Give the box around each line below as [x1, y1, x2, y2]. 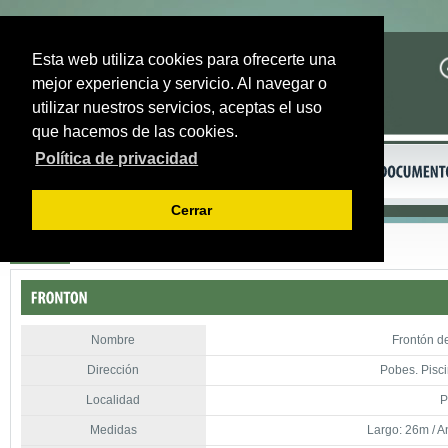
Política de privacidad [35, 150, 199, 168]
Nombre [91, 333, 136, 347]
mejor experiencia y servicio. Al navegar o [32, 75, 327, 92]
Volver [20, 244, 56, 258]
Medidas [90, 423, 137, 437]
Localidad [86, 393, 141, 407]
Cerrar [171, 202, 213, 219]
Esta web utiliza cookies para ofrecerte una [32, 51, 336, 68]
